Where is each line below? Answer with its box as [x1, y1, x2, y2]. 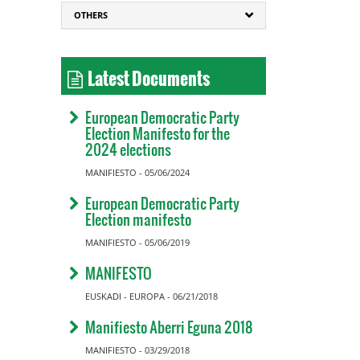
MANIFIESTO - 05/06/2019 [85, 236, 190, 248]
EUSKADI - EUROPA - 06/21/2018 [85, 290, 218, 302]
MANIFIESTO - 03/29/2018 [85, 344, 190, 356]
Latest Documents [83, 55, 210, 92]
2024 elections [85, 138, 171, 160]
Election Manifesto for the [85, 122, 230, 144]
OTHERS [74, 9, 108, 21]
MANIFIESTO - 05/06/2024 [85, 166, 190, 178]
